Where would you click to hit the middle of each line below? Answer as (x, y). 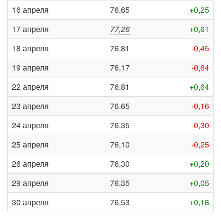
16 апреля (30, 10)
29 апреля (30, 183)
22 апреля (30, 87)
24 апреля (30, 125)
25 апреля (30, 144)
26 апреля (30, 164)
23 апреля (30, 106)
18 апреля (30, 48)
